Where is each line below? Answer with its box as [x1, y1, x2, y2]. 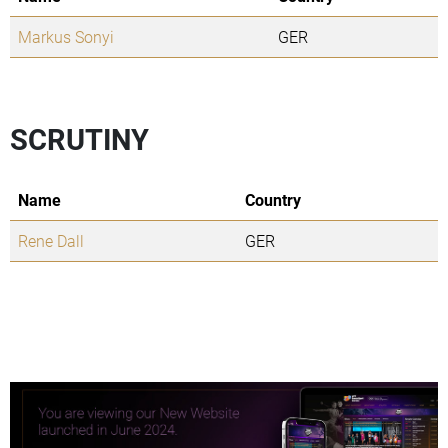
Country [245, 189, 301, 211]
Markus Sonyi [18, 26, 114, 48]
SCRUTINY [10, 120, 149, 159]
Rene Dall [18, 230, 84, 252]
